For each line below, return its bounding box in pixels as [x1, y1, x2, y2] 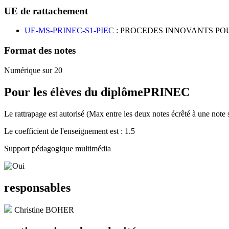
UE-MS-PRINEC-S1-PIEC [25, 26, 114, 35]
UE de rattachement [4, 5, 88, 16]
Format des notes [4, 45, 76, 56]
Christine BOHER [14, 205, 74, 215]
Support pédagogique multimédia [4, 144, 111, 153]
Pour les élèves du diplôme [4, 85, 143, 99]
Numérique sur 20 [4, 65, 62, 75]
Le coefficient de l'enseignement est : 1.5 [4, 126, 135, 135]
